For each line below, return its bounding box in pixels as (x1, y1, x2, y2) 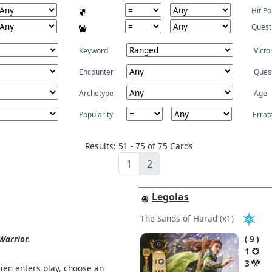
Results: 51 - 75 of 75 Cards (85, 140, 193, 152)
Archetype (79, 88, 114, 98)
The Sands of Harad (140, 212, 217, 224)
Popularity (79, 109, 113, 120)
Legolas (152, 190, 189, 203)
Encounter (79, 67, 114, 77)
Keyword (79, 46, 108, 56)
